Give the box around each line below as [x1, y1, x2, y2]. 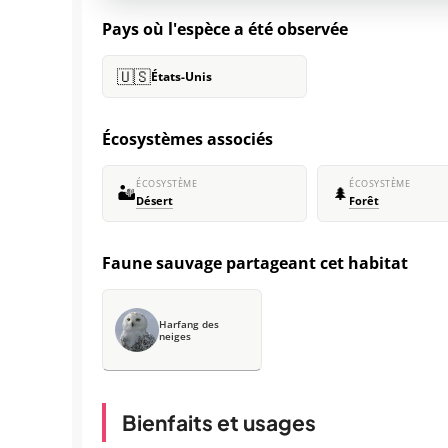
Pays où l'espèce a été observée [102, 18, 348, 40]
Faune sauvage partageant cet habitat [102, 252, 408, 274]
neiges [159, 329, 191, 343]
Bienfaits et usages [122, 409, 316, 436]
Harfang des [159, 317, 219, 331]
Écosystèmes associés [102, 128, 273, 150]
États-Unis [151, 68, 212, 85]
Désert [136, 194, 173, 208]
